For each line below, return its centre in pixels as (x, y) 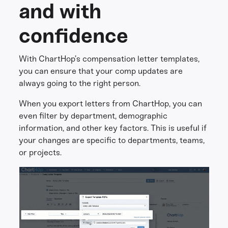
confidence (74, 36)
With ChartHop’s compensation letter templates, (109, 59)
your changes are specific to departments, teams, (112, 140)
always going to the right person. (80, 83)
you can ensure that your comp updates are (101, 71)
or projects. (40, 152)
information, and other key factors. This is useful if (113, 128)
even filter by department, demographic (93, 116)
